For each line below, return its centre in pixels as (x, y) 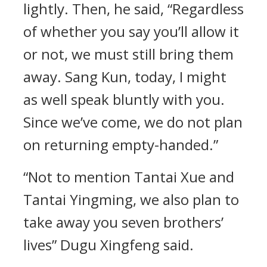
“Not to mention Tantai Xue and (129, 177)
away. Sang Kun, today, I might (125, 77)
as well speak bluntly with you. (124, 99)
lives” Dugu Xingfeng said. (108, 245)
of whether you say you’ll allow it (131, 31)
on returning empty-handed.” (121, 145)
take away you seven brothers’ (123, 222)
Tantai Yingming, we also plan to (131, 199)
